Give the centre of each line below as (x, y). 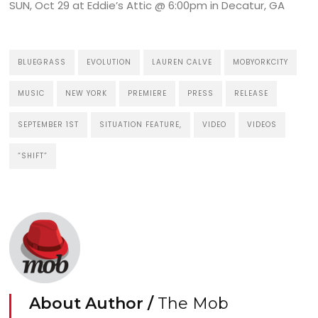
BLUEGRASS (42, 62)
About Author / (94, 304)
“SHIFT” (33, 156)
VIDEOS (262, 125)
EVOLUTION (109, 62)
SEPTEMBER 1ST (49, 125)
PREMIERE (148, 94)
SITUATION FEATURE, (141, 125)
